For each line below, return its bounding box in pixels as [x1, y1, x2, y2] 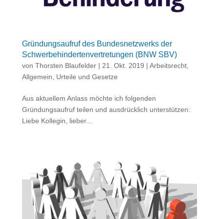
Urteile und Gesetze [56, 72, 118, 81]
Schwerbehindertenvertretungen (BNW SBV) [22, 50, 177, 59]
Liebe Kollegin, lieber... [22, 116, 92, 125]
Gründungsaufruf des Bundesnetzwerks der [22, 39, 172, 48]
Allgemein [22, 72, 52, 81]
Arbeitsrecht [149, 61, 187, 69]
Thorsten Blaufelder [35, 61, 96, 69]
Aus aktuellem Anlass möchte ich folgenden [22, 94, 156, 102]
